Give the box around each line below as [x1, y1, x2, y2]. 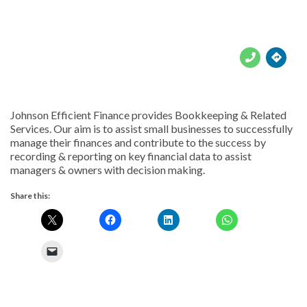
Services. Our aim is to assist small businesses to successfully [10, 121, 293, 135]
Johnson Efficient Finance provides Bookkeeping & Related [10, 108, 286, 121]
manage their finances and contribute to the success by [10, 135, 266, 149]
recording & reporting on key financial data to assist [10, 149, 251, 162]
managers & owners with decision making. [10, 162, 205, 176]
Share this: [10, 190, 50, 201]
